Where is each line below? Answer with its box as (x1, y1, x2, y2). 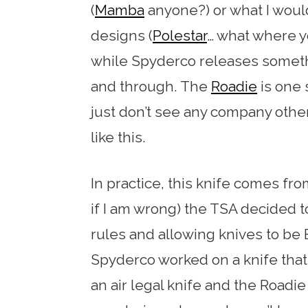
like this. (91, 129, 146, 146)
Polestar (153, 27, 207, 44)
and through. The (91, 78, 211, 95)
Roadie (211, 78, 257, 95)
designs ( (91, 27, 153, 44)
